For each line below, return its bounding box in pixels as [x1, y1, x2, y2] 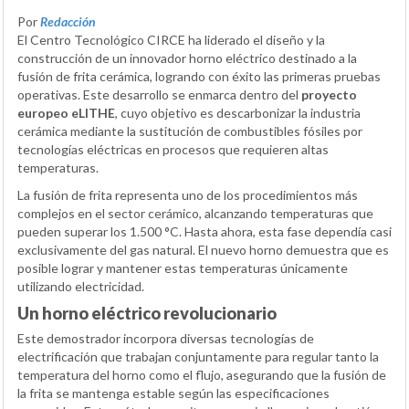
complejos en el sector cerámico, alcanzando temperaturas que [17, 204, 373, 221]
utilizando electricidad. [17, 278, 144, 294]
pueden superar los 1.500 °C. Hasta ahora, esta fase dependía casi [17, 223, 392, 239]
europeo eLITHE [17, 104, 115, 121]
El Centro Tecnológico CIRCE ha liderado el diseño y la [17, 31, 325, 47]
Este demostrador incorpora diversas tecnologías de [17, 330, 314, 346]
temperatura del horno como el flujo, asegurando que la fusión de [17, 366, 386, 383]
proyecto [301, 86, 357, 102]
